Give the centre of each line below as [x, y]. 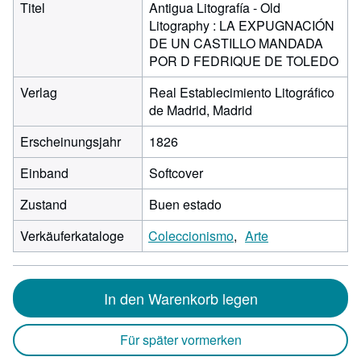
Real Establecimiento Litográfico [242, 92]
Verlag [39, 92]
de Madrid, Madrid [201, 110]
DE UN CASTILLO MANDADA [236, 43]
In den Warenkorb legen [180, 298]
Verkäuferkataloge [72, 236]
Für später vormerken [180, 340]
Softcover [176, 173]
